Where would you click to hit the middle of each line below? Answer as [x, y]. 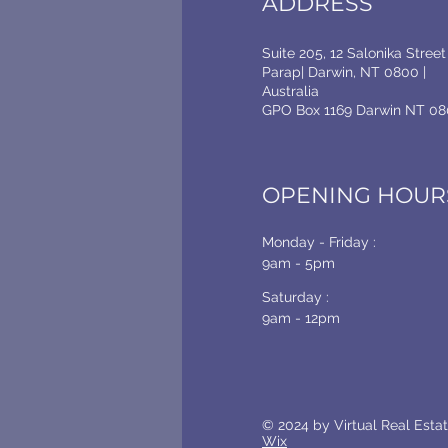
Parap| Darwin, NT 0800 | [344, 72]
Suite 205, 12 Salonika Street [354, 53]
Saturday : [295, 297]
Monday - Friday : [319, 242]
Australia [292, 91]
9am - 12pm [301, 318]
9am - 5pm [298, 263]
